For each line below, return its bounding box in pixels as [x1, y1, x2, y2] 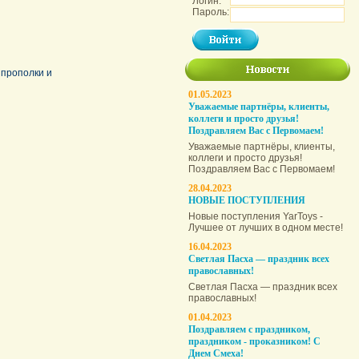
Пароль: [192, 6, 229, 18]
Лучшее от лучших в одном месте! [188, 222, 343, 233]
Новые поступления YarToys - [188, 211, 323, 222]
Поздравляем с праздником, [188, 324, 310, 335]
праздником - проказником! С [188, 336, 321, 347]
